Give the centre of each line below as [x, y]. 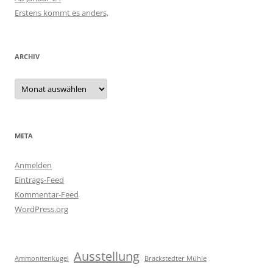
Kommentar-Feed [47, 194]
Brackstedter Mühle [175, 258]
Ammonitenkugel [42, 258]
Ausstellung [107, 256]
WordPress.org [41, 209]
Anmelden [33, 165]
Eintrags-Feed [39, 179]
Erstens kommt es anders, [62, 12]
